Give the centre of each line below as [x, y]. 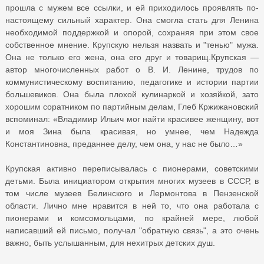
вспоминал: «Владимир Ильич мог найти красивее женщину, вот [132, 119]
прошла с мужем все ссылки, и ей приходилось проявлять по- [132, 7]
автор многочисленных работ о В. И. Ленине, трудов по [132, 69]
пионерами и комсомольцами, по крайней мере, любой [132, 218]
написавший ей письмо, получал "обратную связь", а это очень [132, 230]
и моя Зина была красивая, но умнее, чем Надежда [132, 131]
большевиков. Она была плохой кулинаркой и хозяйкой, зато [132, 94]
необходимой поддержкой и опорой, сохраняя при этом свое [132, 32]
